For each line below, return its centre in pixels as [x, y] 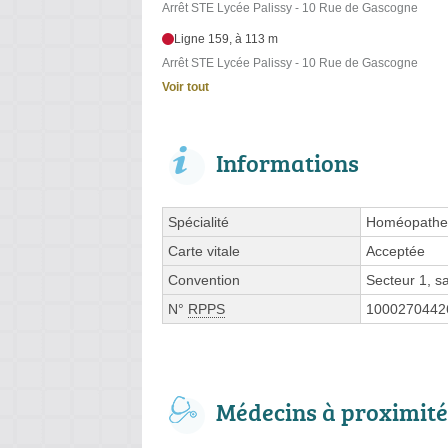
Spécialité [198, 222]
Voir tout [185, 87]
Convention [204, 280]
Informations [287, 163]
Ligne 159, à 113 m [226, 39]
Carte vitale [204, 251]
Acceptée [395, 251]
